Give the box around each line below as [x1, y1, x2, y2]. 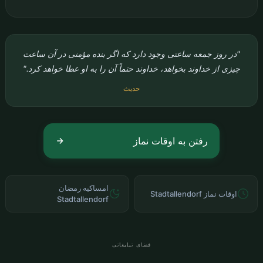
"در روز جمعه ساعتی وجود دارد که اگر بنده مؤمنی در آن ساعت [23, 49, 240, 59]
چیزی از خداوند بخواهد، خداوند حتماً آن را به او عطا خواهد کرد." [23, 63, 240, 73]
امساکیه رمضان [59, 183, 109, 193]
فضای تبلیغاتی [112, 241, 151, 248]
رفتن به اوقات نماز [133, 135, 208, 147]
